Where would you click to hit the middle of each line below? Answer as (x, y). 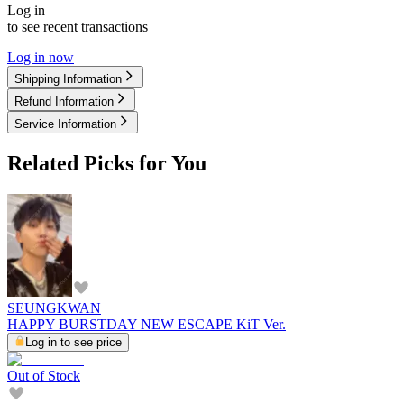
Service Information (65, 124)
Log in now (41, 57)
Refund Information (64, 101)
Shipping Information (68, 78)
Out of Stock (44, 375)
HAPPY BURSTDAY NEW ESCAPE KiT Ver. (147, 324)
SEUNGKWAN (54, 308)
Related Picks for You (107, 163)
